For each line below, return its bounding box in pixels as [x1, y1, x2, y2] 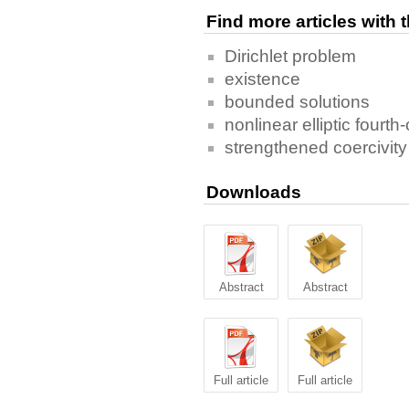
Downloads [206, 183, 301, 203]
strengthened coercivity [225, 138, 407, 158]
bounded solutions [225, 92, 370, 112]
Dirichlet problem [225, 47, 356, 67]
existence [225, 69, 300, 89]
